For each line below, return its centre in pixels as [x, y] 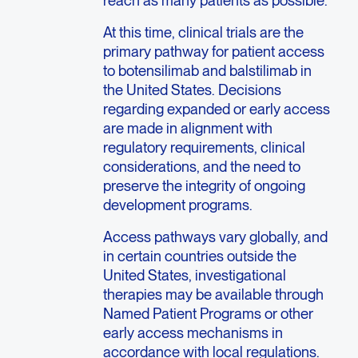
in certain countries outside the [200, 256]
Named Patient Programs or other [209, 314]
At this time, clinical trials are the [204, 32]
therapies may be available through [214, 294]
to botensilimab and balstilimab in [208, 71]
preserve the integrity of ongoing [205, 186]
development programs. [178, 205]
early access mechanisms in [193, 333]
